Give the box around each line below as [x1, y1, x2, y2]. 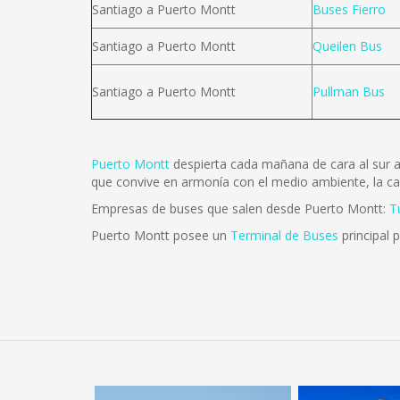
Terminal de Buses [230, 227, 338, 244]
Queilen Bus [312, 37, 382, 54]
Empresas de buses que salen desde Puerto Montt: [91, 200, 389, 217]
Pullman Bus [312, 83, 385, 100]
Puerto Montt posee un [91, 227, 230, 244]
